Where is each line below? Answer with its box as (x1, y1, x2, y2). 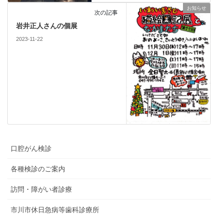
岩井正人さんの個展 (16, 22, 77, 30)
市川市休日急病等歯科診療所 (11, 205, 99, 214)
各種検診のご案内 (11, 164, 65, 173)
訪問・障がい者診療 (11, 185, 72, 193)
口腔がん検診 (11, 144, 52, 152)
